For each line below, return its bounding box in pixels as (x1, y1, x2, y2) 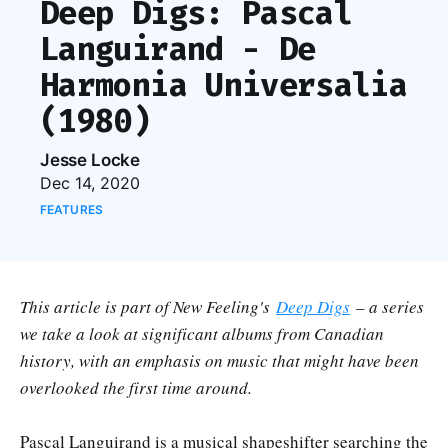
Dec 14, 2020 (40, 172, 140, 193)
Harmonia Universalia (40, 65, 408, 104)
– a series (350, 294, 424, 318)
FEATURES (40, 201, 103, 217)
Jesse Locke (40, 149, 141, 170)
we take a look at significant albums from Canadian (20, 321, 384, 345)
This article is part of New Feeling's (20, 294, 276, 318)
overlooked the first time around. (20, 375, 258, 399)
